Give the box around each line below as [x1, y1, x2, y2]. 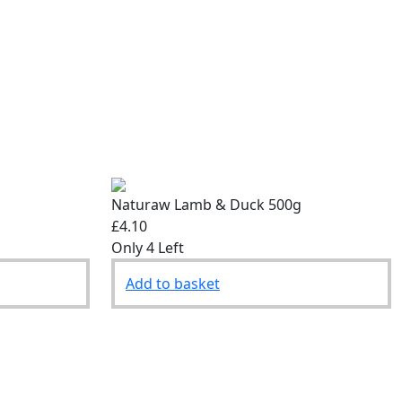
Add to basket [126, 274, 220, 294]
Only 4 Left [111, 238, 184, 258]
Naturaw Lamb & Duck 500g [111, 195, 301, 215]
